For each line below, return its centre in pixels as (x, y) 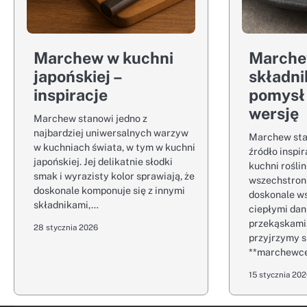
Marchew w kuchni (103, 58)
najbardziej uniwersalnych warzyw (111, 133)
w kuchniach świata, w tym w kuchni (114, 147)
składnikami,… (66, 205)
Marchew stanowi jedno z (90, 118)
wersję (274, 113)
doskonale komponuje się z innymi (109, 190)
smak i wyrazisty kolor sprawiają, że (114, 176)
